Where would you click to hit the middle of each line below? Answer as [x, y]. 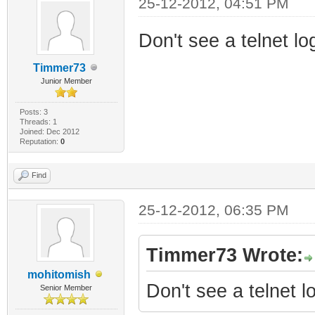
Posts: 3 [33, 111]
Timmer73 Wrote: [224, 255]
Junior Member [66, 81]
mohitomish [59, 274]
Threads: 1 [38, 121]
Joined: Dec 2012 [49, 131]
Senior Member [66, 287]
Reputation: [40, 141]
